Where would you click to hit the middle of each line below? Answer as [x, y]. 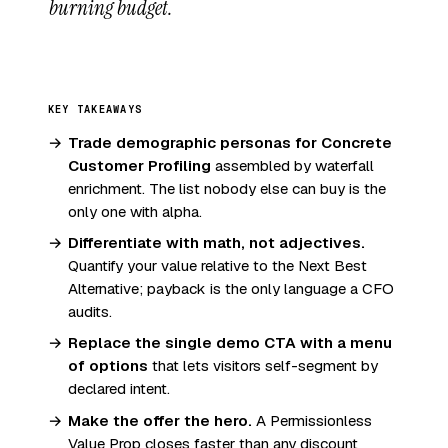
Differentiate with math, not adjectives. [216, 243]
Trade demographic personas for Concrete [230, 142]
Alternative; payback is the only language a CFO [231, 289]
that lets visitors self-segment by [263, 366]
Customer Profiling [139, 165]
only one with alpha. [135, 211]
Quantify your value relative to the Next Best [217, 266]
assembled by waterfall [292, 165]
